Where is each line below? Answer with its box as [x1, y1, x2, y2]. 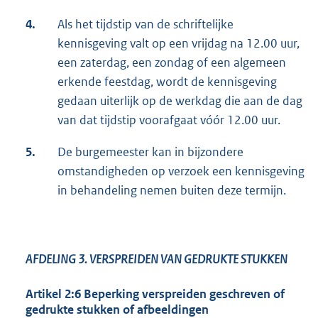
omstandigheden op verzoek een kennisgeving [57, 163, 305, 180]
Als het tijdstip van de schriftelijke [57, 16, 234, 33]
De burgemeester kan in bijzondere [57, 144, 243, 160]
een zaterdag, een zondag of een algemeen [57, 55, 286, 71]
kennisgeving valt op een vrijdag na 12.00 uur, [57, 35, 300, 52]
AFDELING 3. [26, 251, 89, 268]
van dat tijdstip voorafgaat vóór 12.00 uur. [57, 112, 280, 128]
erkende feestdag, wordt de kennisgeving [57, 74, 277, 90]
